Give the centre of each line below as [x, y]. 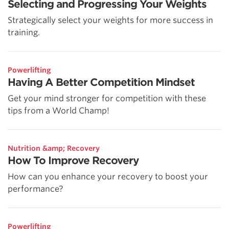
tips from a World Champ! [59, 110]
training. [24, 32]
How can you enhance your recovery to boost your [108, 176]
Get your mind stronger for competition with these [107, 98]
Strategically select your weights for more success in [110, 20]
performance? [36, 189]
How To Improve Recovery [73, 160]
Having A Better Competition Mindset [101, 82]
